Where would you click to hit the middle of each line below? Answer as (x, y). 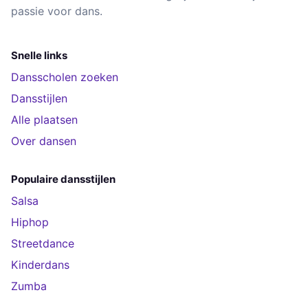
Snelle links (39, 55)
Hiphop (30, 222)
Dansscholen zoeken (65, 77)
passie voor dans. (57, 11)
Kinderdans (40, 265)
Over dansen (44, 141)
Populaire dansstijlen (63, 179)
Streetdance (43, 243)
